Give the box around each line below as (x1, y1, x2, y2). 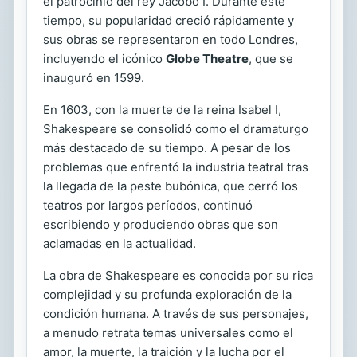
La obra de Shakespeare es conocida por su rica (43, 267, 313, 283)
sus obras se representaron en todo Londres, (43, 31, 298, 47)
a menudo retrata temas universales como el (43, 324, 293, 340)
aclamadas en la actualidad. (43, 235, 196, 251)
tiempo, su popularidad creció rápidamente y (43, 12, 294, 28)
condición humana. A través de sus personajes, (43, 305, 308, 321)
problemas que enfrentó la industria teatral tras (43, 159, 308, 175)
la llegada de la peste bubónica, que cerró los (43, 178, 298, 194)
